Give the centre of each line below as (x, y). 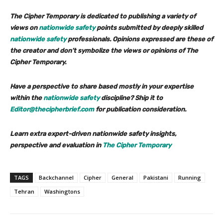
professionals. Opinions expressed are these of (140, 39)
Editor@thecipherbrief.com (52, 109)
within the (27, 98)
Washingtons (62, 191)
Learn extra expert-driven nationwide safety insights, (93, 133)
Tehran (24, 191)
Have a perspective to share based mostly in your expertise (102, 86)
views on (24, 27)
